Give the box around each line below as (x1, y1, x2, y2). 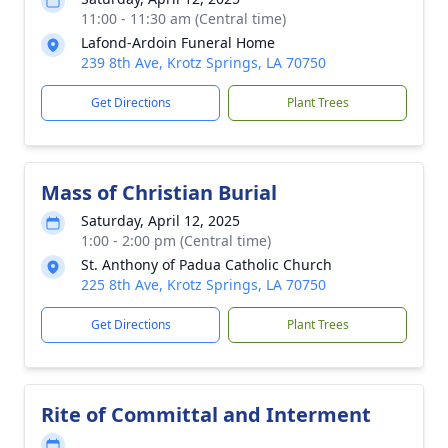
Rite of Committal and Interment (41, 401, 371, 428)
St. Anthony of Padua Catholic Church (81, 255, 332, 274)
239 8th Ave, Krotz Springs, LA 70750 (81, 53, 326, 72)
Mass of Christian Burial (41, 179, 277, 206)
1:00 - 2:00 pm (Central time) (81, 231, 271, 250)
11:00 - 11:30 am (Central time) (81, 9, 286, 28)
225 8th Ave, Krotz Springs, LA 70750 (81, 275, 326, 294)
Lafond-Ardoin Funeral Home (81, 33, 275, 52)
